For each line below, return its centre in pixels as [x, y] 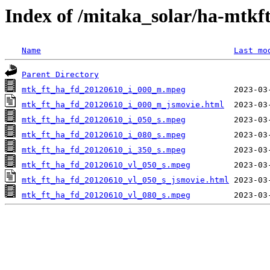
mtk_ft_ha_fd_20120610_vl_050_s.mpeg [106, 165]
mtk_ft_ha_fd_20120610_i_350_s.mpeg [104, 150]
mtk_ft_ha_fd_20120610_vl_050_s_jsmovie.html [125, 180]
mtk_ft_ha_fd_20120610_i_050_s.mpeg [104, 120]
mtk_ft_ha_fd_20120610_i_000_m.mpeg [104, 90]
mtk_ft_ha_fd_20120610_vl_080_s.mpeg [106, 195]
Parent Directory [60, 75]
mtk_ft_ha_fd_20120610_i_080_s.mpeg [104, 135]
